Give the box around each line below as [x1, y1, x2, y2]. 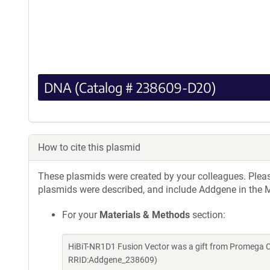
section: [190, 209, 225, 221]
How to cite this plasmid [38, 141, 140, 153]
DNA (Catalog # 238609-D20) [44, 78, 216, 96]
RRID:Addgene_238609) [68, 254, 157, 265]
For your [62, 209, 99, 221]
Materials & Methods [99, 209, 190, 221]
